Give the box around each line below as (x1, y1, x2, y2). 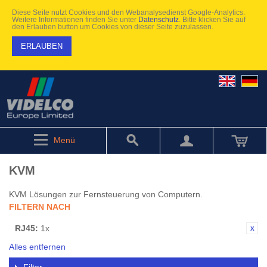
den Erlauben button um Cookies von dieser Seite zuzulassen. (12, 22, 213, 31)
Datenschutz (138, 15, 179, 24)
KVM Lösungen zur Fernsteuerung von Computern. (9, 190, 203, 199)
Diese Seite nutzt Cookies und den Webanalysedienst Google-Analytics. (12, 8, 245, 17)
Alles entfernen (9, 242, 66, 252)
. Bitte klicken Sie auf (179, 15, 246, 24)
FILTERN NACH (9, 202, 70, 212)
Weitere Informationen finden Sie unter (12, 15, 138, 24)
